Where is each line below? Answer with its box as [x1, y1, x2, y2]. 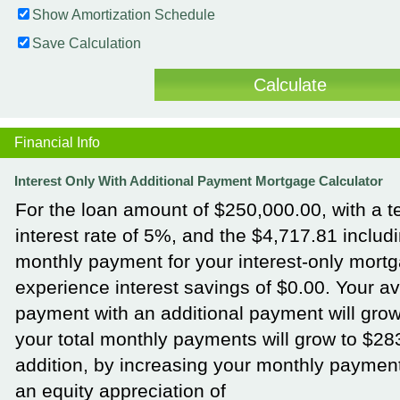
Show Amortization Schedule [32, 7, 215, 22]
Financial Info [14, 135, 100, 150]
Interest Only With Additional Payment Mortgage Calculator [14, 173, 383, 188]
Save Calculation [32, 36, 141, 51]
